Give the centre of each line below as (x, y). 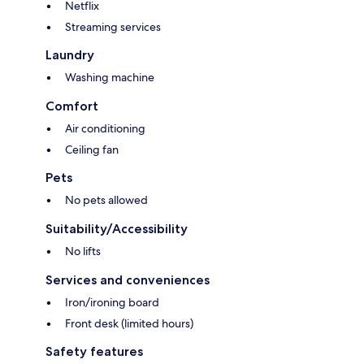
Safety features (94, 352)
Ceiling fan (92, 150)
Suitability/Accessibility (117, 229)
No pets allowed (106, 200)
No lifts (83, 251)
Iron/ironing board (112, 303)
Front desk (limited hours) (129, 324)
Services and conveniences (128, 280)
